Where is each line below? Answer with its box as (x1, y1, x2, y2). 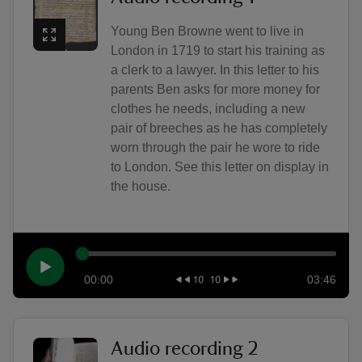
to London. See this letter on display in (110, 160, 329, 174)
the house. (110, 179, 170, 193)
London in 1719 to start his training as (110, 44, 325, 57)
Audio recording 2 (110, 339, 259, 359)
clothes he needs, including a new (110, 102, 305, 116)
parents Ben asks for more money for (110, 82, 320, 96)
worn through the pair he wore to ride (110, 141, 320, 154)
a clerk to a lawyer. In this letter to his (110, 63, 319, 77)
